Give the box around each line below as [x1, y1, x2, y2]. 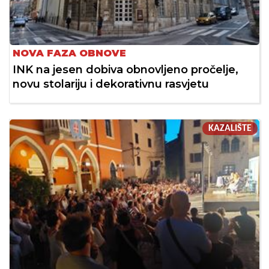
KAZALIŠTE [208, 124, 252, 134]
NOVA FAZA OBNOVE [13, 47, 126, 59]
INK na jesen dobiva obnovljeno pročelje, [13, 63, 238, 77]
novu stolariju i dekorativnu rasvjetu [13, 77, 209, 91]
